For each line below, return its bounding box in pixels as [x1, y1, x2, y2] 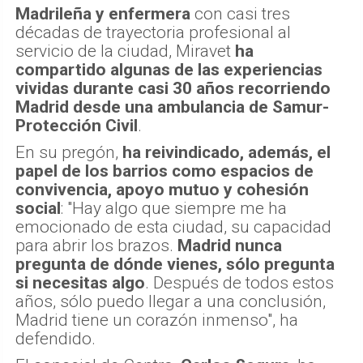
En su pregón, [15, 142, 122, 162]
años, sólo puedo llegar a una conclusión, [15, 291, 326, 311]
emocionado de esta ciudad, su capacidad [15, 216, 331, 237]
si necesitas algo [15, 272, 145, 293]
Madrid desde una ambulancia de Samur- [15, 96, 329, 117]
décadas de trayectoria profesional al [15, 22, 291, 42]
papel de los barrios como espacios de [15, 160, 314, 181]
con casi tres [190, 3, 290, 23]
